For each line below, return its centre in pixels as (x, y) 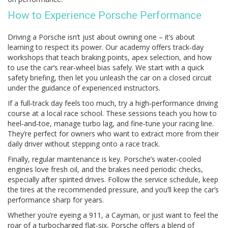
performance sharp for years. (56, 200)
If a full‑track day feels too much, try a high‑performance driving (113, 103)
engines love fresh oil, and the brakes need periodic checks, (105, 169)
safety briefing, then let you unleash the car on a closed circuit (110, 78)
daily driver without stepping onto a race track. (84, 144)
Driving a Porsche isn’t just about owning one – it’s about (101, 37)
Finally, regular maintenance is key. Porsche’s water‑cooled (104, 159)
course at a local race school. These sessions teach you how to (112, 113)
